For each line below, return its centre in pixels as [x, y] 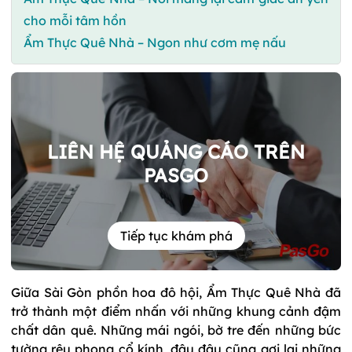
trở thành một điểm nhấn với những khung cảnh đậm [176, 311]
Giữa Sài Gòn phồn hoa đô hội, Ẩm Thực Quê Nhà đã [176, 292]
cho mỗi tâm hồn [75, 20]
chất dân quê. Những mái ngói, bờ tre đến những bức [176, 330]
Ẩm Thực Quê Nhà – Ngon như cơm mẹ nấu [155, 42]
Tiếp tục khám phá [176, 236]
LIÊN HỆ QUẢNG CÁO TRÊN [176, 151]
